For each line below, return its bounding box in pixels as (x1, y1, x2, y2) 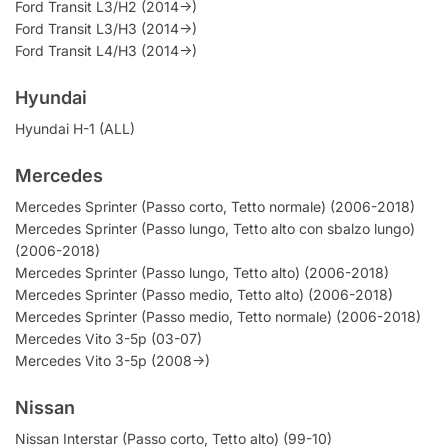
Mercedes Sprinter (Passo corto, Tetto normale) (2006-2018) (15, 198, 415, 216)
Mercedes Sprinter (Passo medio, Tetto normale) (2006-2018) (15, 308, 421, 326)
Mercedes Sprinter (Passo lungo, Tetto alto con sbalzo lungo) (15, 220, 415, 238)
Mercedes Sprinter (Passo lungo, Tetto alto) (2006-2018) (15, 264, 389, 282)
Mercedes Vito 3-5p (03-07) (15, 330, 202, 348)
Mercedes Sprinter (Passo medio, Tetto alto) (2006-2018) (15, 286, 393, 304)
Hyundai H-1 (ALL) (15, 119, 135, 137)
